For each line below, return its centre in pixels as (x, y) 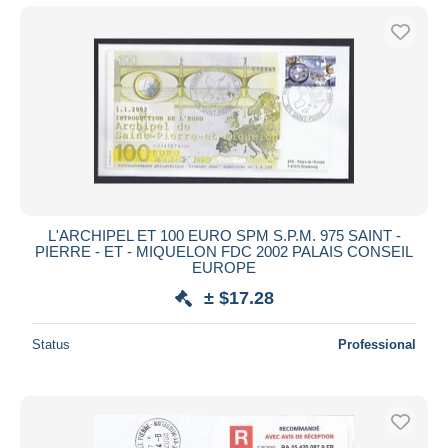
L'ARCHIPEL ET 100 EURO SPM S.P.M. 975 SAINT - (224, 235)
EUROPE (224, 267)
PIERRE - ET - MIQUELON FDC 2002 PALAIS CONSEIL (224, 251)
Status (51, 344)
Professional (377, 344)
